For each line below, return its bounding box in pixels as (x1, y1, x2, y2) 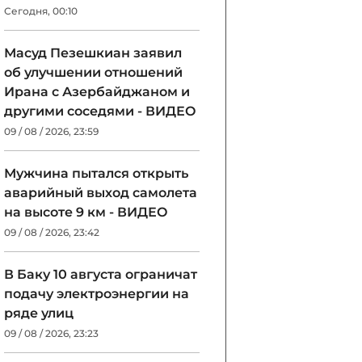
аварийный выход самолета (4, 185, 197, 200)
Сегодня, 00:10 (4, 5, 78, 17)
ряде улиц (4, 305, 74, 321)
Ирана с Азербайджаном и (4, 84, 190, 99)
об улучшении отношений (4, 65, 183, 80)
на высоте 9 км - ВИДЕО (4, 204, 168, 220)
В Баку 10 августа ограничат (4, 267, 197, 282)
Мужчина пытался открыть (4, 166, 188, 181)
